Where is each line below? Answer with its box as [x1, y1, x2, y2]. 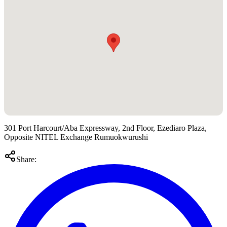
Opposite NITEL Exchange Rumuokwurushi [4, 133, 148, 142]
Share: [16, 155, 36, 164]
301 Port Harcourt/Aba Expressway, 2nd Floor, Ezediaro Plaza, [4, 124, 207, 133]
